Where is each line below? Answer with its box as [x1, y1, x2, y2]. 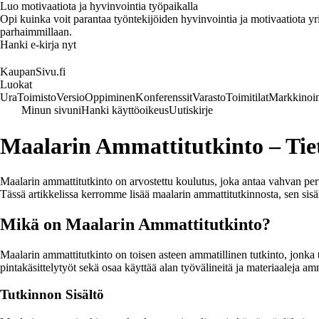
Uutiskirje [169, 104, 213, 116]
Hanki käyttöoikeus [81, 104, 169, 116]
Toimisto [17, 91, 56, 103]
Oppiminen [85, 91, 135, 103]
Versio [56, 91, 85, 103]
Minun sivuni [21, 104, 81, 116]
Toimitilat [226, 91, 268, 103]
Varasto [192, 91, 226, 103]
